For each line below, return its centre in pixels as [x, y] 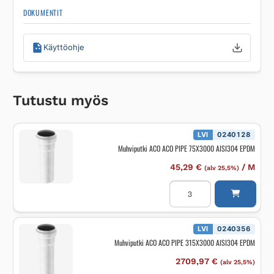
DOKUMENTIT [43, 12]
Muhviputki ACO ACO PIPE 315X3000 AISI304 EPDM [184, 242]
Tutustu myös [60, 100]
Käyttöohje [64, 47]
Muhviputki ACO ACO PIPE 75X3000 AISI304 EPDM [186, 148]
